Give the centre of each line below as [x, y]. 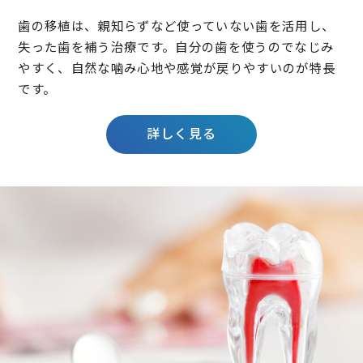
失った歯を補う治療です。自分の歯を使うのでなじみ [176, 47]
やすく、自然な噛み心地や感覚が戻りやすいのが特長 [177, 68]
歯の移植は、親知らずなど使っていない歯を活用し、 [177, 26]
